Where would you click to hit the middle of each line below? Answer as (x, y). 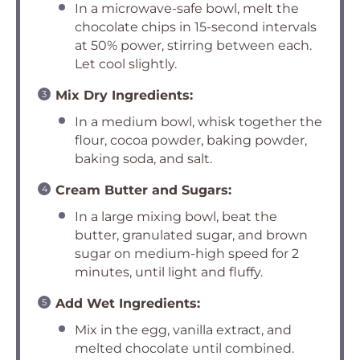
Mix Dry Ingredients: (124, 95)
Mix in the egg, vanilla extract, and (183, 330)
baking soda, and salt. (143, 159)
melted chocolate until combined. (184, 348)
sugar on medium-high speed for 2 (187, 254)
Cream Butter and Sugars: (143, 190)
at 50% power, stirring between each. (193, 45)
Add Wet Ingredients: (128, 303)
